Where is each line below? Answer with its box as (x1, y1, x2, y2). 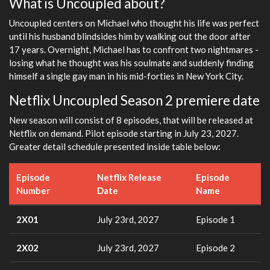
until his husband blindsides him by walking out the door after (9, 30, 251, 42)
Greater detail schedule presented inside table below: (9, 140, 221, 152)
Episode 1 (196, 213, 235, 225)
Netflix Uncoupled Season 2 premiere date (9, 92, 260, 108)
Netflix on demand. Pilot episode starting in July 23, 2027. (9, 127, 239, 139)
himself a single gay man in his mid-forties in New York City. (9, 70, 243, 81)
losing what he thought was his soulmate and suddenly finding (9, 57, 254, 68)
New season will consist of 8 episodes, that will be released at (9, 114, 253, 125)
